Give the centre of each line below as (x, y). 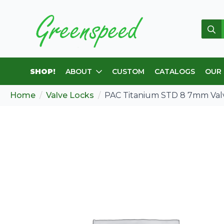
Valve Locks (70, 95)
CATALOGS (175, 71)
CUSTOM (128, 71)
